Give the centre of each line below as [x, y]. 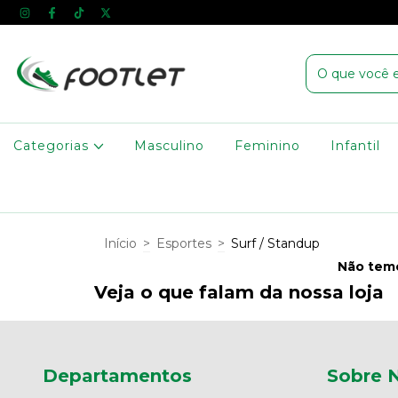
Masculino [170, 146]
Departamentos [117, 376]
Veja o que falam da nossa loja [239, 292]
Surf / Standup [275, 243]
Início [120, 243]
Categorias [53, 146]
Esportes [184, 243]
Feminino [268, 146]
